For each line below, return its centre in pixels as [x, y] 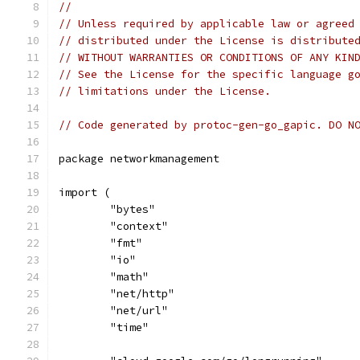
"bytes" [133, 209]
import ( [84, 192]
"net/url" [139, 311]
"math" [129, 277]
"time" [129, 327]
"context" [139, 226]
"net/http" [142, 294]
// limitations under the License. [165, 91]
